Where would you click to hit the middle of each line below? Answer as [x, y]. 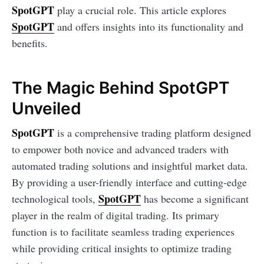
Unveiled [47, 109]
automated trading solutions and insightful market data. [130, 165]
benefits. [30, 43]
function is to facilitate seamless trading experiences [123, 231]
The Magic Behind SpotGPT [121, 88]
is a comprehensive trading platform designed [153, 132]
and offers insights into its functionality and [149, 27]
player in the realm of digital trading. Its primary [115, 215]
